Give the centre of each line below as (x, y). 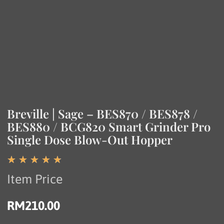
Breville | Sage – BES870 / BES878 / (102, 113)
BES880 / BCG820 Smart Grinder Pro (109, 126)
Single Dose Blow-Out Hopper (90, 139)
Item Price (35, 179)
